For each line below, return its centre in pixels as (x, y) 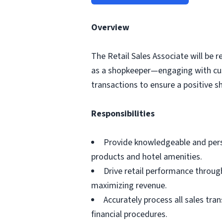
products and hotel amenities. (147, 157)
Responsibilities (123, 114)
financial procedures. (129, 214)
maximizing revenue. (129, 186)
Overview (110, 28)
